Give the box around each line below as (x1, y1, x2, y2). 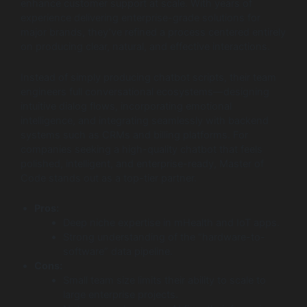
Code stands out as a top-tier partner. (21, 171, 197, 184)
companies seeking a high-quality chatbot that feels (21, 143, 262, 156)
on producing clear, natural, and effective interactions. (21, 40, 270, 53)
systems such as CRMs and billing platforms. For (21, 128, 248, 141)
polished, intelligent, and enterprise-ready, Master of (21, 157, 264, 170)
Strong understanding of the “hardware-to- (62, 231, 265, 244)
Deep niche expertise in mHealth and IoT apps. (62, 217, 280, 230)
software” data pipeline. (62, 245, 173, 258)
